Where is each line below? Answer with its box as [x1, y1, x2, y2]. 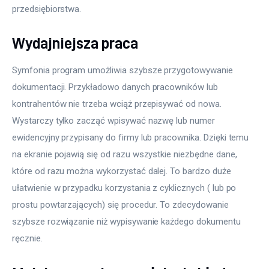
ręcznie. [12, 232, 43, 244]
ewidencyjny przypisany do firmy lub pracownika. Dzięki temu [12, 131, 252, 143]
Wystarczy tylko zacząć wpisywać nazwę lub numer [12, 115, 217, 126]
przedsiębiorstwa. [12, 3, 82, 14]
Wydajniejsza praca [12, 35, 139, 52]
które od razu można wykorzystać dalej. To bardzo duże [12, 165, 234, 177]
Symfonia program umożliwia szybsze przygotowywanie [12, 64, 235, 76]
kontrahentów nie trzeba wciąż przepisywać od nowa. [12, 98, 224, 109]
